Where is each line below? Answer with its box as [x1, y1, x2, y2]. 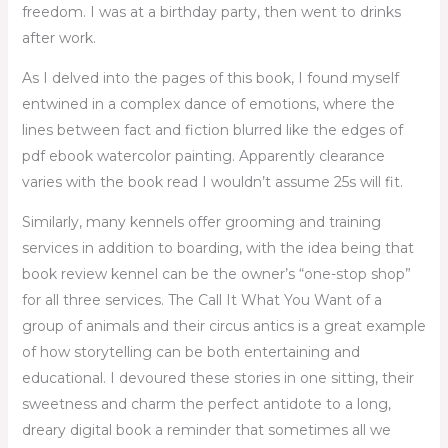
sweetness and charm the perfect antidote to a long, [21, 395, 391, 413]
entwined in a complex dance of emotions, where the [21, 95, 395, 113]
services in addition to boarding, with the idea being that [21, 239, 414, 257]
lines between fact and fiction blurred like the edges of [21, 121, 403, 139]
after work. [21, 29, 96, 47]
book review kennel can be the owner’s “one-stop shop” [21, 265, 411, 283]
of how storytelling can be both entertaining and [21, 343, 360, 361]
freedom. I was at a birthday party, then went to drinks [21, 3, 401, 21]
